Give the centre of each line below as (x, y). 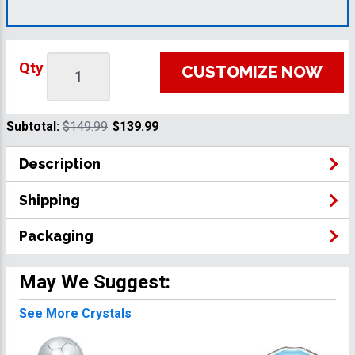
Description (60, 164)
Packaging (56, 236)
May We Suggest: (95, 282)
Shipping (50, 200)
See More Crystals (75, 313)
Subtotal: (34, 127)
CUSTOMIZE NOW (252, 72)
